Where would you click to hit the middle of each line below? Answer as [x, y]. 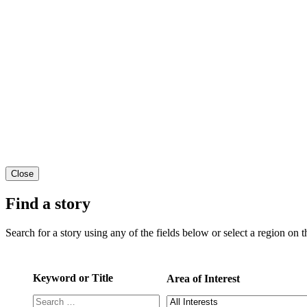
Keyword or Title [73, 278]
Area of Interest [203, 279]
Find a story [48, 203]
